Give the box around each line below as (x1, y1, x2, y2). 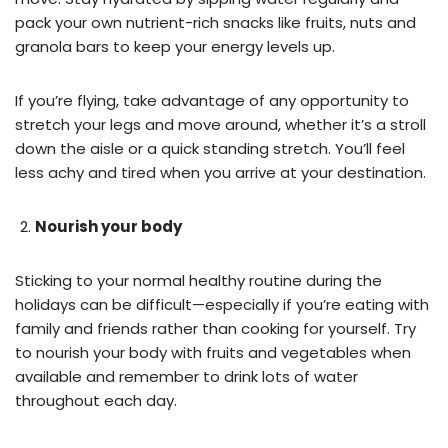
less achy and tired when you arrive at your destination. (15, 161, 426, 183)
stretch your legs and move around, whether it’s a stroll (15, 113, 426, 135)
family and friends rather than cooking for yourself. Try (15, 317, 416, 339)
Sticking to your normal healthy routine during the (15, 269, 382, 291)
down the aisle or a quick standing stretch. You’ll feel (15, 137, 405, 159)
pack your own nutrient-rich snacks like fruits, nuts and (15, 11, 416, 33)
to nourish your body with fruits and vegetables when (15, 341, 411, 363)
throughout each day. (15, 389, 181, 411)
